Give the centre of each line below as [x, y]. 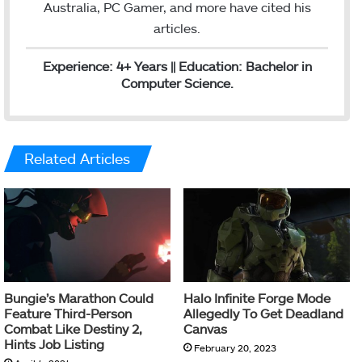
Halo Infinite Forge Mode [257, 298]
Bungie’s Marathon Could [79, 298]
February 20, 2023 [235, 348]
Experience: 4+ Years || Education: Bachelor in [177, 65]
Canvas [205, 329]
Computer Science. [177, 82]
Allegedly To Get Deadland [263, 314]
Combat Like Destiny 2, [73, 329]
